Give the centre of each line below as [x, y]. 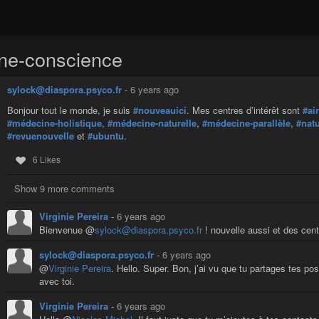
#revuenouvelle [41, 136]
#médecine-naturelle [152, 123]
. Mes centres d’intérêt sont [245, 110]
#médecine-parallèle [246, 123]
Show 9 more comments [64, 188]
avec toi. [57, 281]
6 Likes [46, 159]
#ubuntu [106, 136]
